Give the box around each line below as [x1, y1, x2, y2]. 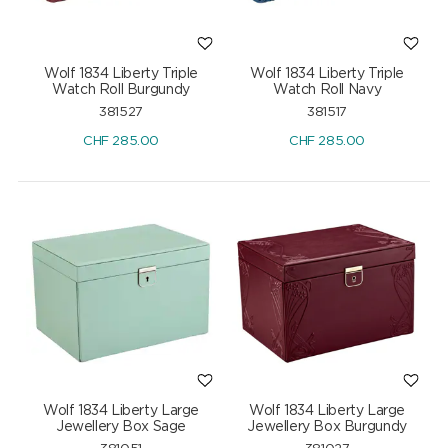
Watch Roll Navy [272, 82, 382, 97]
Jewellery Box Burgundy [247, 420, 407, 435]
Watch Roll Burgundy [52, 82, 190, 97]
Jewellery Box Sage [55, 420, 186, 435]
